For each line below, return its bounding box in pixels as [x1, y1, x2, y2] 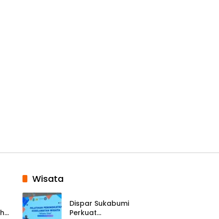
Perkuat [69, 208, 97, 218]
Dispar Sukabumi [69, 198, 129, 209]
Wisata [32, 173, 64, 185]
